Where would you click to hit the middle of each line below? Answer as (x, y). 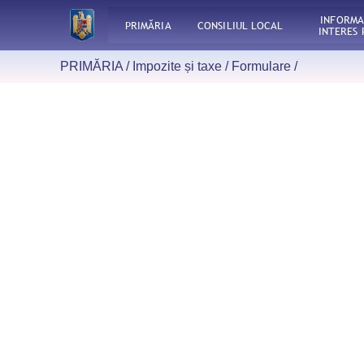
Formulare (262, 66)
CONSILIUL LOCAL (240, 25)
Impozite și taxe (178, 66)
